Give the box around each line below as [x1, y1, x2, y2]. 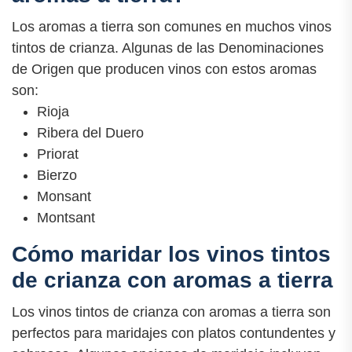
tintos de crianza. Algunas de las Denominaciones [12, 40, 324, 57]
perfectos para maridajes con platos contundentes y [12, 325, 335, 342]
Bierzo [37, 167, 77, 184]
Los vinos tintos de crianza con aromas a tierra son [12, 304, 331, 321]
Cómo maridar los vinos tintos [12, 242, 331, 267]
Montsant [37, 210, 95, 226]
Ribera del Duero [37, 125, 144, 141]
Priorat [37, 146, 79, 163]
